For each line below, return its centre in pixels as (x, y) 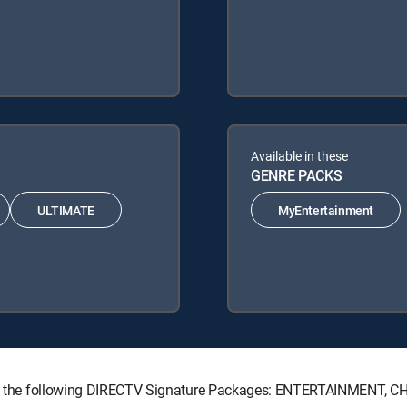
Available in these (299, 156)
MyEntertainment (326, 210)
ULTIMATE (66, 210)
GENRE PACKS (297, 176)
